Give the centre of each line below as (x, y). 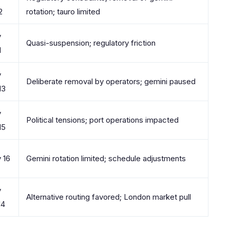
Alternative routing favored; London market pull (109, 197)
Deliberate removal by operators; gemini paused (111, 81)
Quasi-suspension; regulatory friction (91, 43)
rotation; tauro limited (63, 12)
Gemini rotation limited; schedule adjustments (106, 158)
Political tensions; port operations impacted (102, 120)
